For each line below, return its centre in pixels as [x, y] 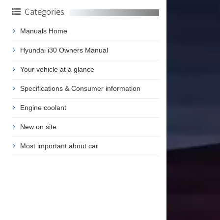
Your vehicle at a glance [57, 69]
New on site [38, 127]
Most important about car [59, 146]
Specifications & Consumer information [80, 89]
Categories [44, 12]
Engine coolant [43, 108]
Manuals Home [43, 31]
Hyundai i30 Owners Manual [64, 50]
